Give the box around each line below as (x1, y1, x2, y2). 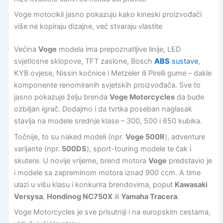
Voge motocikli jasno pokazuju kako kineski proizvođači (13, 10, 202, 19)
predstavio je (166, 156, 212, 165)
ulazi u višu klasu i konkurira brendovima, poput (13, 180, 175, 189)
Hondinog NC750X (46, 192, 112, 201)
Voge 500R (125, 132, 165, 141)
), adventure (164, 132, 205, 141)
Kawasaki (174, 180, 208, 189)
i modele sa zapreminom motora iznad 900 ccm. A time (13, 168, 201, 177)
